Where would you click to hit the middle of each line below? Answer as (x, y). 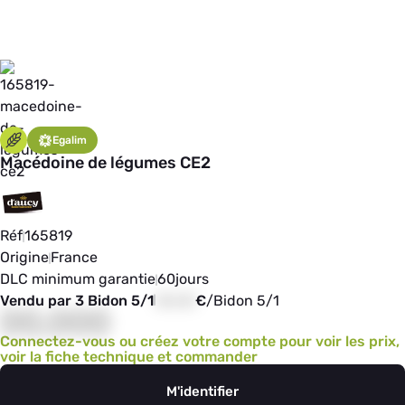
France (74, 257)
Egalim (70, 140)
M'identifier (202, 391)
